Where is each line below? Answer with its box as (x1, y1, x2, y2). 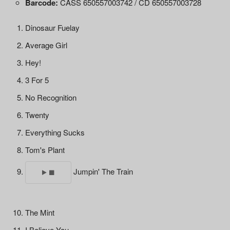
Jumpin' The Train (71, 165, 133, 177)
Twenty (25, 109, 49, 120)
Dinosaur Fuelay (25, 22, 80, 33)
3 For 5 (25, 74, 49, 85)
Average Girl (25, 39, 67, 50)
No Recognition (25, 91, 76, 103)
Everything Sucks (25, 126, 85, 138)
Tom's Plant (25, 144, 65, 155)
